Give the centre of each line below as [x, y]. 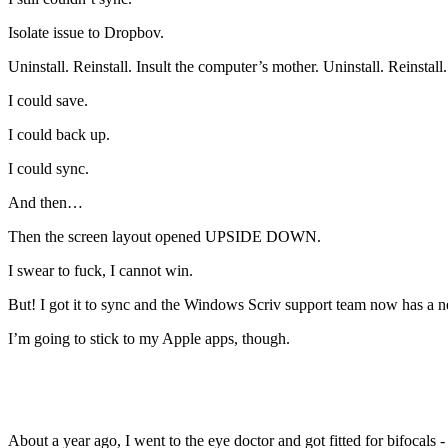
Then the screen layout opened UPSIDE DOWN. [164, 237]
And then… [45, 203]
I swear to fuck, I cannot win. [100, 271]
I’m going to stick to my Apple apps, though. [149, 339]
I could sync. [48, 169]
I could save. [48, 101]
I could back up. [59, 135]
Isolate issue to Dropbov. [86, 33]
